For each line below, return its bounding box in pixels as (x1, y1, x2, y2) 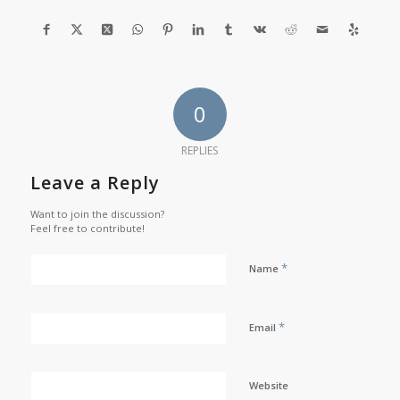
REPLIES (181, 142, 219, 158)
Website (248, 378, 288, 392)
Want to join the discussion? (29, 206, 164, 221)
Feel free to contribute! (29, 221, 145, 235)
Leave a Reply (29, 170, 160, 195)
